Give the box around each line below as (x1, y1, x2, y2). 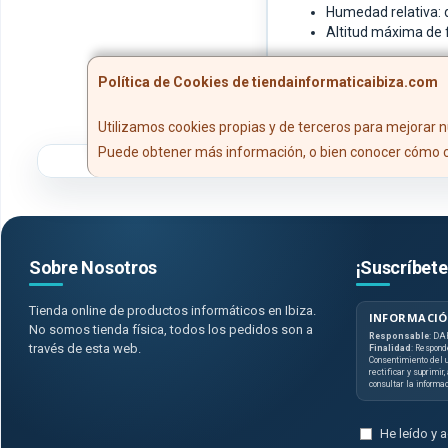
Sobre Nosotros (29, 257, 158, 279)
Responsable (368, 331, 429, 342)
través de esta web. (29, 341, 141, 357)
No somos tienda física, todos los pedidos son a (29, 322, 313, 338)
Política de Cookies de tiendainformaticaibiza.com (98, 74, 438, 91)
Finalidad (368, 343, 411, 354)
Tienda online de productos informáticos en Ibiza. (29, 303, 316, 319)
